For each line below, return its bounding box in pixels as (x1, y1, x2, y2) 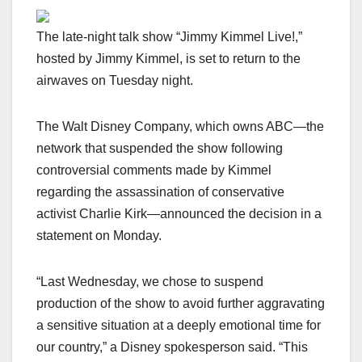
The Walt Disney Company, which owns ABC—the (36, 119, 324, 133)
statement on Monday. (36, 228, 162, 242)
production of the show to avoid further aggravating (36, 296, 325, 310)
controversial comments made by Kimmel (36, 162, 271, 177)
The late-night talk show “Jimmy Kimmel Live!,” (36, 29, 302, 44)
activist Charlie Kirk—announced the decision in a (36, 206, 322, 221)
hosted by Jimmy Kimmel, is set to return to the (36, 51, 301, 65)
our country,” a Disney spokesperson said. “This (36, 339, 308, 354)
